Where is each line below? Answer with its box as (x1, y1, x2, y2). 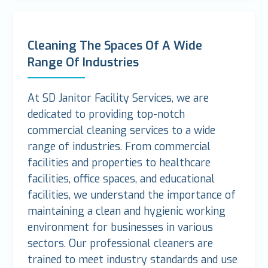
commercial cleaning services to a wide (28, 123, 216, 138)
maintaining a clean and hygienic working (28, 204, 226, 219)
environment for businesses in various (28, 220, 214, 235)
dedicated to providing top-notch (28, 107, 185, 122)
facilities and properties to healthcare (28, 156, 211, 170)
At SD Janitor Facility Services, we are (28, 91, 209, 106)
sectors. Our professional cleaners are (28, 236, 214, 251)
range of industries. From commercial (28, 139, 211, 154)
